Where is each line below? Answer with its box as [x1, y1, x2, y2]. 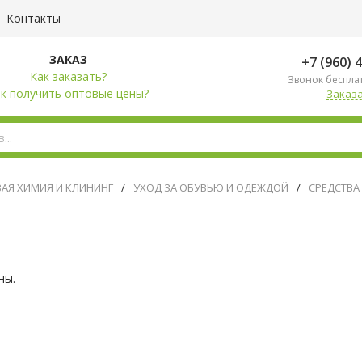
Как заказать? [29, 69, 107, 84]
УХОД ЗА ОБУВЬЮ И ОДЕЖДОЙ [133, 180, 288, 195]
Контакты [6, 11, 61, 26]
